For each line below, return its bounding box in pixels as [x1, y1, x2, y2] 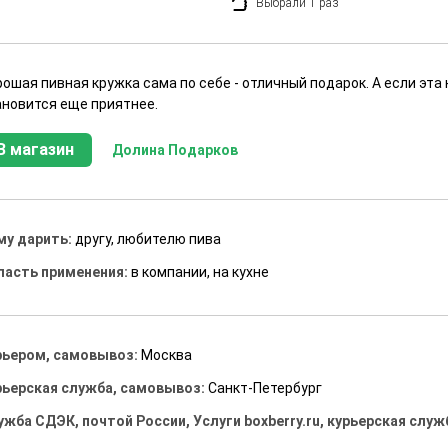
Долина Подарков [112, 141, 239, 158]
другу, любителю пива [75, 231, 222, 248]
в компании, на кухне [131, 264, 270, 281]
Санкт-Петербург [208, 380, 323, 397]
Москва [141, 347, 193, 364]
